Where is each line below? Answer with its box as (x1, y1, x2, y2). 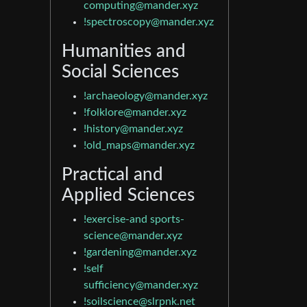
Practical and (62, 166, 163, 184)
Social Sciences (62, 63, 179, 82)
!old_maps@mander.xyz (84, 140, 195, 151)
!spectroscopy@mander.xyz (84, 16, 214, 28)
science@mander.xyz (84, 230, 182, 242)
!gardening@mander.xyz (84, 247, 197, 258)
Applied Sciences (62, 186, 195, 205)
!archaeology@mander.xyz (84, 90, 208, 102)
